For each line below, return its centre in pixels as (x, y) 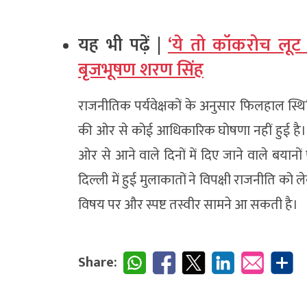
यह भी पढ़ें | (123, 45)
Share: (98, 262)
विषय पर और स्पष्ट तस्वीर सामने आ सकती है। (188, 205)
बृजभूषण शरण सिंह (141, 70)
